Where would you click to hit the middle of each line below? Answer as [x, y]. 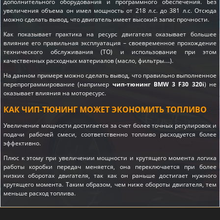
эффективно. [22, 143]
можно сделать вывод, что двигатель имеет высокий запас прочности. [106, 19]
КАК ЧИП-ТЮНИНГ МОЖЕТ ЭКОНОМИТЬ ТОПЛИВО [105, 109]
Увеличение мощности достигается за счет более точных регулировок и [110, 125]
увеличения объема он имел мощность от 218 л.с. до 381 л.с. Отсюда [110, 10]
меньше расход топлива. [40, 193]
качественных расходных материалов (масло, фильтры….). [88, 60]
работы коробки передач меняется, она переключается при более [110, 166]
